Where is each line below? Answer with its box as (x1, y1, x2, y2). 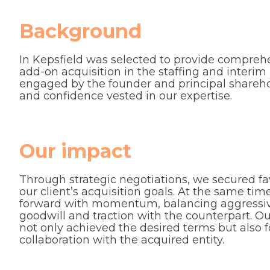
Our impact (19, 139, 131, 163)
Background (19, 19, 142, 43)
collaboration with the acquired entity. (19, 233, 224, 246)
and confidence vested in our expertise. (19, 89, 232, 102)
